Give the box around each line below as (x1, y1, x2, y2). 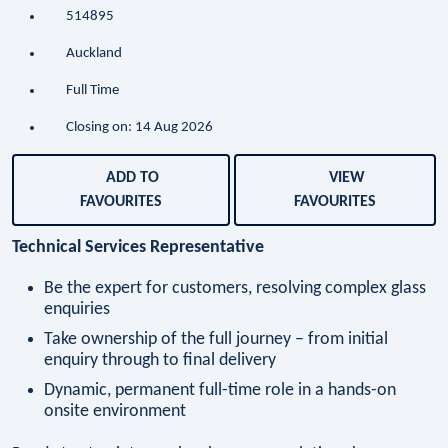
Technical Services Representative (12, 238, 264, 258)
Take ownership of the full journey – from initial (44, 329, 388, 349)
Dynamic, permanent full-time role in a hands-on (44, 380, 396, 400)
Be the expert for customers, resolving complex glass (44, 278, 426, 298)
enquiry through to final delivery (44, 350, 276, 370)
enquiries (44, 299, 110, 319)
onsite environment (44, 401, 186, 421)
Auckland (65, 46, 122, 62)
